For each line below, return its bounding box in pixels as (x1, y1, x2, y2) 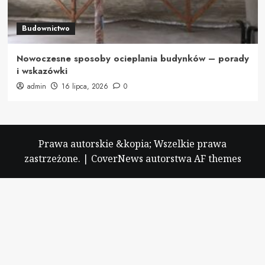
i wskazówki (16, 64, 67, 77)
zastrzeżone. (24, 151, 83, 165)
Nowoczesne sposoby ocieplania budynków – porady (16, 51, 249, 65)
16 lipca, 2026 (61, 80, 108, 92)
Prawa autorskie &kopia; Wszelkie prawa (38, 137, 227, 150)
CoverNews (91, 151, 143, 165)
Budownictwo (21, 22, 70, 34)
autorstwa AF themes (143, 151, 241, 165)
